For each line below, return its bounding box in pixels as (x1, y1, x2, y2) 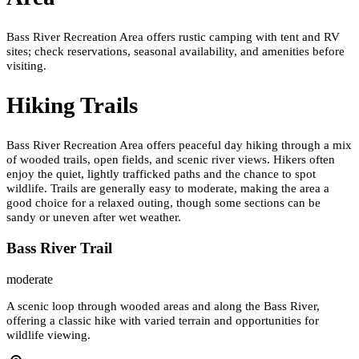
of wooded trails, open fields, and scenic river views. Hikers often (6, 151, 335, 166)
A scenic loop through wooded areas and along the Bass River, (6, 299, 320, 313)
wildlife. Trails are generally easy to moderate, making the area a (6, 180, 329, 195)
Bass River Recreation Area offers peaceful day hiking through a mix (6, 137, 352, 151)
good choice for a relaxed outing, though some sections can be (6, 195, 321, 209)
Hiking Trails (6, 91, 138, 118)
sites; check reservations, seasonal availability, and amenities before (6, 43, 345, 58)
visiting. (6, 58, 46, 72)
